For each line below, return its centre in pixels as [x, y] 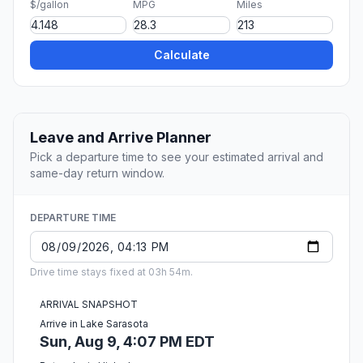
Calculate [181, 55]
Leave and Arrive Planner [121, 138]
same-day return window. [97, 173]
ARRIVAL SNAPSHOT [89, 305]
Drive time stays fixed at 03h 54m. [111, 272]
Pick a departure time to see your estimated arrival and [177, 157]
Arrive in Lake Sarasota [94, 324]
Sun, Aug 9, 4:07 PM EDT [127, 342]
